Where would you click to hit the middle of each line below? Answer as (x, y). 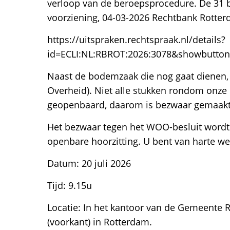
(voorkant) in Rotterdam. (100, 222)
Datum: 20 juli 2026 (89, 163)
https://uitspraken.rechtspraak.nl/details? (136, 40)
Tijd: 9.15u (70, 185)
